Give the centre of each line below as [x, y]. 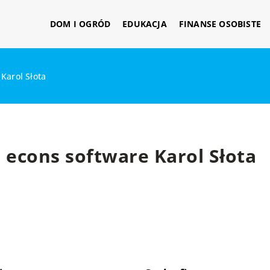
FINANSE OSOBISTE [220, 24]
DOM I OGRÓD [80, 24]
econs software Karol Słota [131, 156]
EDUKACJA [145, 24]
